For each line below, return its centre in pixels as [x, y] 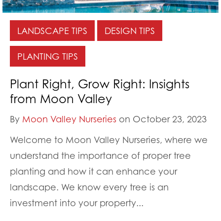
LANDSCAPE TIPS [52, 31]
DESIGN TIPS [130, 31]
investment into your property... [77, 203]
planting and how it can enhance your [93, 171]
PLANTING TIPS [48, 56]
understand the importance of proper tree [100, 156]
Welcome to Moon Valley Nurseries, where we [109, 140]
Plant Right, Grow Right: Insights [100, 84]
